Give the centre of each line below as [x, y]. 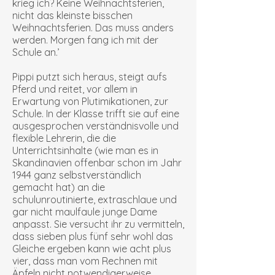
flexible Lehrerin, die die [64, 138]
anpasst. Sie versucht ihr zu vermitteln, [98, 224]
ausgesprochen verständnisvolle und [95, 126]
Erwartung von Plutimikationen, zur [90, 101]
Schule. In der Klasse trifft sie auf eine [96, 114]
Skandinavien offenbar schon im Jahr [97, 163]
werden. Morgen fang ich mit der [85, 40]
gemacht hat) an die [59, 187]
